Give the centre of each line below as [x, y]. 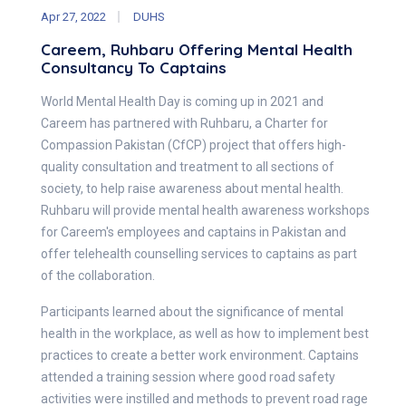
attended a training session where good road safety [188, 377]
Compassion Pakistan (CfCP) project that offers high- [193, 145]
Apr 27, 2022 [73, 16]
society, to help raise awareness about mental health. [192, 188]
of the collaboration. [98, 275]
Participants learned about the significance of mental [192, 311]
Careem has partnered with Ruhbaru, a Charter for [184, 123]
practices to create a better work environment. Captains [200, 355]
